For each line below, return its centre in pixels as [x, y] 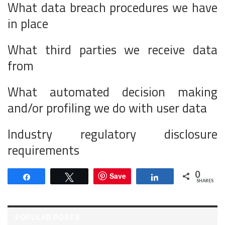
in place [28, 23]
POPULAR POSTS [47, 217]
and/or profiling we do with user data [107, 108]
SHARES [205, 180]
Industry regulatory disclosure [113, 134]
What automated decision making [113, 92]
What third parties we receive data [113, 49]
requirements [43, 150]
